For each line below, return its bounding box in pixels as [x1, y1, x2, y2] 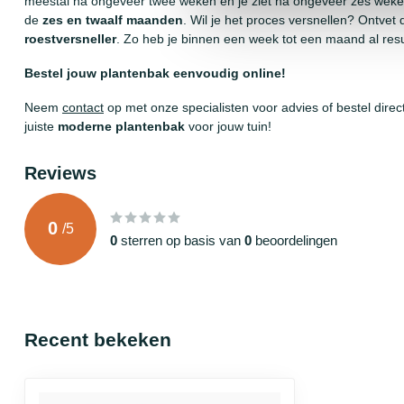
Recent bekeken [24, 328, 171, 350]
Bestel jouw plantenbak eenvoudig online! [24, 66, 286, 81]
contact [62, 99, 104, 115]
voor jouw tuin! [185, 118, 271, 133]
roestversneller [24, 32, 116, 47]
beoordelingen [252, 232, 337, 248]
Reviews [24, 162, 96, 183]
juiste [24, 118, 58, 133]
